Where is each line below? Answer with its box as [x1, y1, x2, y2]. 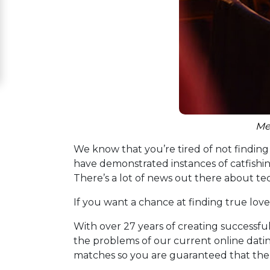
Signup [21, 30, 53, 41]
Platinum [21, 126, 63, 137]
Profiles [21, 229, 60, 240]
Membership [21, 145, 81, 157]
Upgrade [21, 87, 62, 99]
